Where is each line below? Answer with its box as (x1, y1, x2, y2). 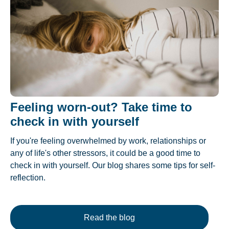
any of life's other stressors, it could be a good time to (10, 148, 200, 157)
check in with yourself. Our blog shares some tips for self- (10, 161, 215, 170)
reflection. (10, 173, 45, 182)
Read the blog (84, 213, 135, 222)
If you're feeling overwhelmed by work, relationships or (10, 136, 206, 145)
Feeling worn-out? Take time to (10, 100, 192, 114)
